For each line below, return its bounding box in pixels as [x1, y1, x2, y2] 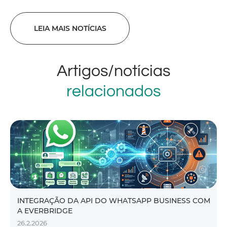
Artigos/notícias [57, 63, 170, 80]
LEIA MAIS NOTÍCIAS [33, 24, 106, 33]
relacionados [66, 83, 161, 100]
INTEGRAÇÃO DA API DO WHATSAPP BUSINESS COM [17, 196, 210, 205]
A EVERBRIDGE [17, 206, 72, 215]
